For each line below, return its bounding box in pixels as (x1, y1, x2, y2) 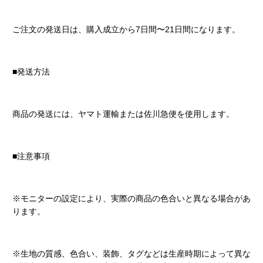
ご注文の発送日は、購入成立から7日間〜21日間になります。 (12, 25, 240, 34)
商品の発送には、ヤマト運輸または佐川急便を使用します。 (12, 109, 234, 119)
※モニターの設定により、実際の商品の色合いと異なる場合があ (12, 194, 251, 203)
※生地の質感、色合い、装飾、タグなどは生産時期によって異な (12, 249, 251, 258)
